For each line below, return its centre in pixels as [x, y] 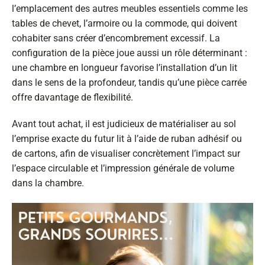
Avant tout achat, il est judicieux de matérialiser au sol [124, 124]
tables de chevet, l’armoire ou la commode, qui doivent [125, 23]
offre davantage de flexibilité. [72, 97]
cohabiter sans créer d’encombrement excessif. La [116, 38]
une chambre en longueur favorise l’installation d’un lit [125, 67]
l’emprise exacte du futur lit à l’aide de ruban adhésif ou [127, 139]
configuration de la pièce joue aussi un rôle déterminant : [130, 53]
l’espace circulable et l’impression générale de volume [123, 169]
